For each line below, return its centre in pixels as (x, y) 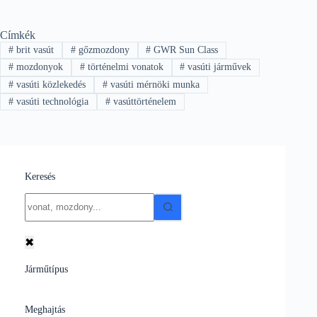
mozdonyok (38, 67)
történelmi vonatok (124, 67)
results (38, 211)
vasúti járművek (218, 67)
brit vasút (33, 50)
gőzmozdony (102, 50)
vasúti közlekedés (49, 84)
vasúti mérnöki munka (153, 84)
